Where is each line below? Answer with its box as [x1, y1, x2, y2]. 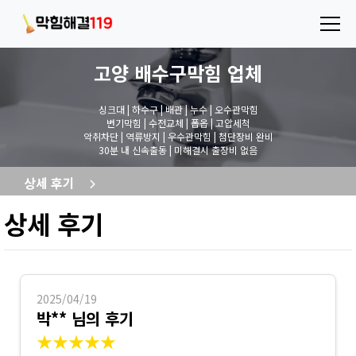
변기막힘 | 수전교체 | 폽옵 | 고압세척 [106, 115, 250, 130]
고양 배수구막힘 [94, 58, 222, 87]
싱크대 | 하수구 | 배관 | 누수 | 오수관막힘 [98, 102, 258, 116]
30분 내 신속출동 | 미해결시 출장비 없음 [99, 142, 257, 157]
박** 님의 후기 [37, 307, 133, 330]
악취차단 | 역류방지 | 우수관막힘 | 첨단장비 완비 [83, 129, 273, 143]
